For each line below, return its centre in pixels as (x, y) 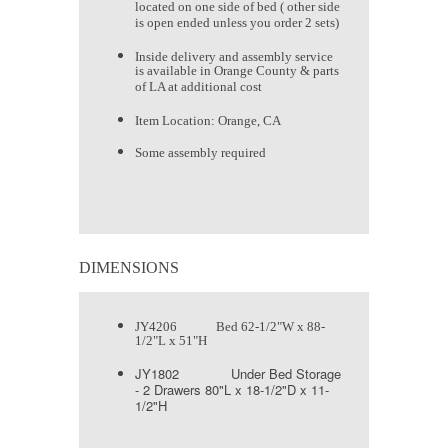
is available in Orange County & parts (237, 73)
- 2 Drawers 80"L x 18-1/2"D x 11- (232, 390)
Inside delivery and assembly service (234, 57)
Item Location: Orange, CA (208, 121)
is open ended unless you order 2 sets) (237, 25)
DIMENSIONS (129, 268)
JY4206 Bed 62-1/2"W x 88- (230, 327)
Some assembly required (200, 153)
